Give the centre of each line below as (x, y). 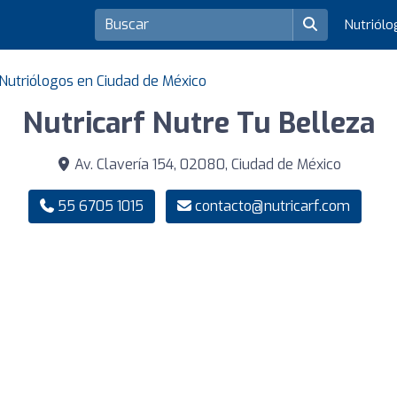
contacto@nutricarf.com (272, 206)
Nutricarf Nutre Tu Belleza (198, 124)
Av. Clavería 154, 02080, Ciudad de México (206, 165)
